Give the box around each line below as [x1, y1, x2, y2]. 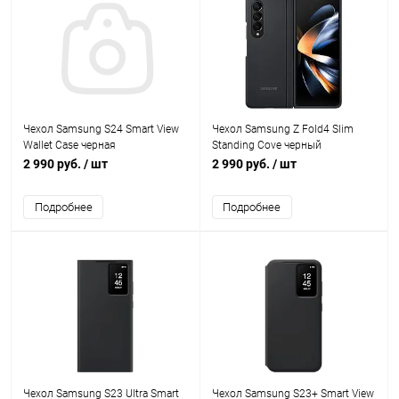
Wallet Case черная [23, 139, 116, 151]
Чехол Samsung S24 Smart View [23, 123, 179, 135]
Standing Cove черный [211, 139, 322, 151]
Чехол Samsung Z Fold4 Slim [211, 123, 354, 135]
